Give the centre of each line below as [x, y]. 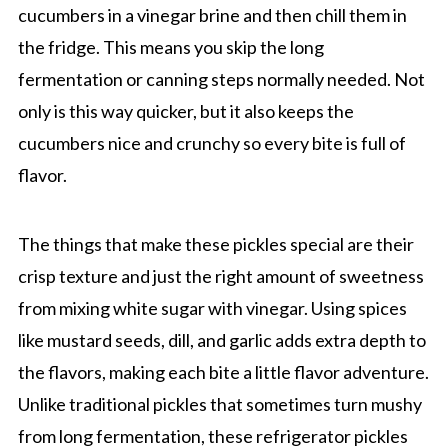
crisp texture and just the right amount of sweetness [220, 275]
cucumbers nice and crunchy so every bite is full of [211, 142]
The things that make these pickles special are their [215, 243]
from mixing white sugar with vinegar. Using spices [212, 307]
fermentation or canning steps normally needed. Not [221, 78]
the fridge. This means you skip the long [170, 46]
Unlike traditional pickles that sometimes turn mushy [219, 403]
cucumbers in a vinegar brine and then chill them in [212, 14]
